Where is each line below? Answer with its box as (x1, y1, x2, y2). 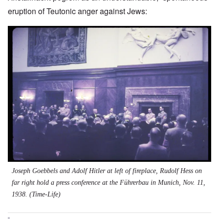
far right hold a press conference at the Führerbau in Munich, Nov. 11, (12, 179, 205, 187)
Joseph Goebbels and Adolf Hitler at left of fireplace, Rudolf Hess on (12, 167, 202, 175)
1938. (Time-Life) (12, 191, 61, 198)
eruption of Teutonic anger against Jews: (8, 5, 147, 17)
